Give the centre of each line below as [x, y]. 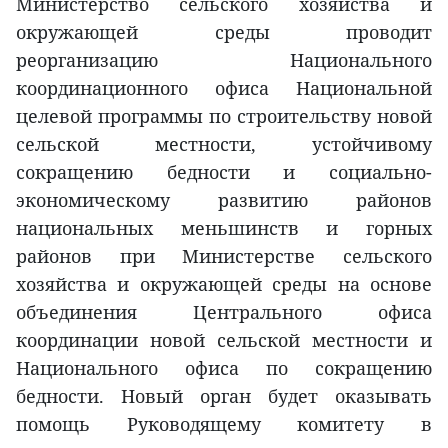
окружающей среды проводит [224, 31]
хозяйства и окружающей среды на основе [224, 283]
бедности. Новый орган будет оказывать [224, 395]
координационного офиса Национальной [224, 87]
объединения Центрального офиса [224, 311]
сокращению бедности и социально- [224, 171]
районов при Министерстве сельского [224, 255]
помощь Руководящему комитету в [224, 423]
